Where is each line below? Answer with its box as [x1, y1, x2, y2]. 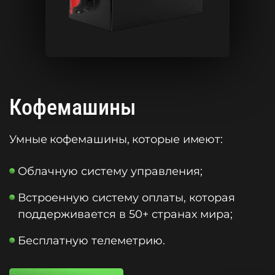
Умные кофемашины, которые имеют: [9, 133, 223, 147]
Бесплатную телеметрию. [18, 234, 165, 248]
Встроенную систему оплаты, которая [18, 191, 235, 205]
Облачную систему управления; [18, 165, 203, 179]
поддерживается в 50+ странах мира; [18, 207, 233, 222]
